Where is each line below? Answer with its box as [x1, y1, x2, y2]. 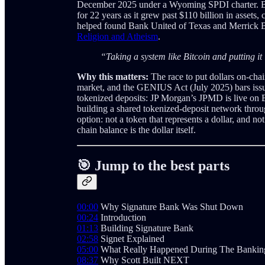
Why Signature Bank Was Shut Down [98, 201, 243, 212]
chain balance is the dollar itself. [77, 124, 196, 135]
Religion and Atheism [77, 31, 158, 41]
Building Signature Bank [98, 222, 193, 233]
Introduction [98, 212, 146, 222]
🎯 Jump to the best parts [77, 157, 230, 173]
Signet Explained [98, 233, 164, 244]
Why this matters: [77, 71, 148, 82]
